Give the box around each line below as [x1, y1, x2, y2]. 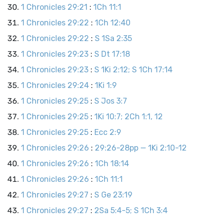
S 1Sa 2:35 [95, 34, 132, 43]
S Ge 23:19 [94, 190, 132, 199]
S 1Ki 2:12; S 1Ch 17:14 [94, 65, 173, 74]
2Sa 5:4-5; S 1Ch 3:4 [94, 206, 168, 215]
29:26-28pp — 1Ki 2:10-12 [95, 143, 187, 153]
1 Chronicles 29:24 [21, 81, 89, 90]
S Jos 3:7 [94, 96, 127, 106]
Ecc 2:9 [94, 128, 121, 137]
